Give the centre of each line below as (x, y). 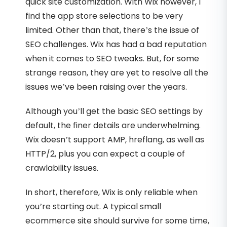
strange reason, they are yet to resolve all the (117, 72)
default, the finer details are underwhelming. (113, 125)
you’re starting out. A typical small (93, 206)
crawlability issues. (62, 168)
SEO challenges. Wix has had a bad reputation (116, 44)
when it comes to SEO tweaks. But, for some (112, 58)
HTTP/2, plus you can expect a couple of (105, 154)
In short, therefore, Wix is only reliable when (111, 192)
